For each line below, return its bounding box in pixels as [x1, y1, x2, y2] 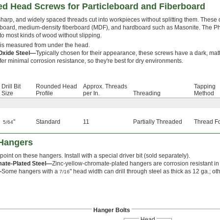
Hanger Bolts [93, 207, 130, 214]
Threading [133, 90, 161, 97]
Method [194, 90, 214, 97]
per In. [83, 90, 100, 97]
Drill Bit [1, 83, 21, 90]
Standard [36, 118, 60, 126]
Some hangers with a [1, 168, 59, 175]
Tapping [194, 83, 216, 90]
